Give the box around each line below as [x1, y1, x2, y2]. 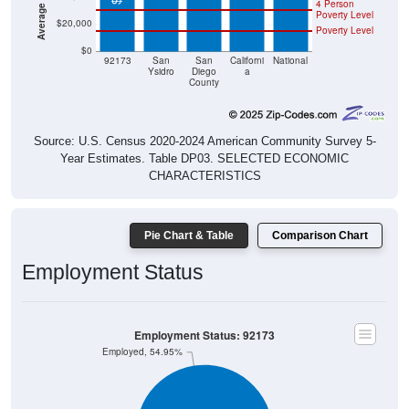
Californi [230, 37, 265, 49]
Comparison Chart [272, 211, 368, 225]
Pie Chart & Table [144, 211, 234, 225]
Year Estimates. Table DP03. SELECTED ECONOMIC [60, 133, 349, 148]
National [273, 37, 309, 49]
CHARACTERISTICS [148, 151, 261, 165]
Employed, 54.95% [102, 328, 184, 341]
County [189, 58, 219, 71]
